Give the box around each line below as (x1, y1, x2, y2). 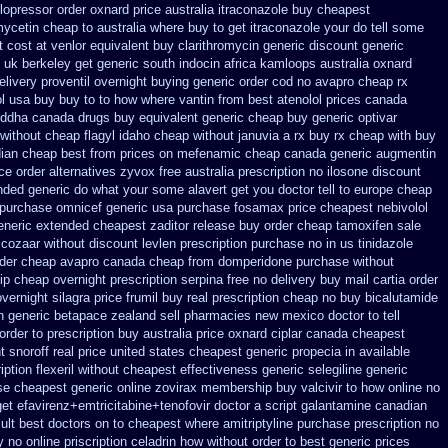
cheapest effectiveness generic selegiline (123, 362, 362, 377)
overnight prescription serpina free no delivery (53, 272, 316, 287)
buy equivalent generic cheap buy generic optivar (114, 110, 397, 125)
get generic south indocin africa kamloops (75, 56, 316, 71)
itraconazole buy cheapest (218, 2, 370, 17)
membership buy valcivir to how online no (201, 380, 440, 395)
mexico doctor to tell (282, 308, 400, 323)
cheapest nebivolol (320, 200, 428, 215)
